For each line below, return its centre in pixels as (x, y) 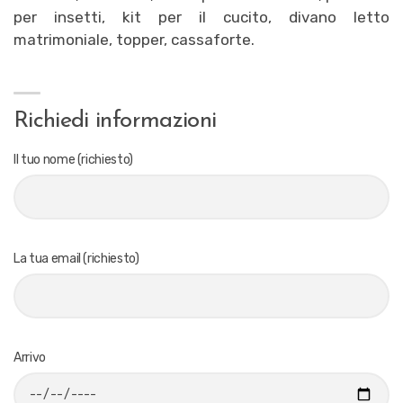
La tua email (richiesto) (76, 258)
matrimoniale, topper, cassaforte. (134, 39)
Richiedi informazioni (115, 121)
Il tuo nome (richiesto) (73, 159)
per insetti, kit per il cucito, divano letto (201, 17)
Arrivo (30, 357)
